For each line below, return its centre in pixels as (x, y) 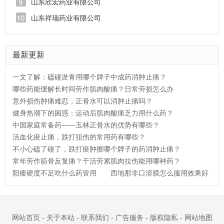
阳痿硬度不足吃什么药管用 (54, 173)
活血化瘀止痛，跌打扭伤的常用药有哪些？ (79, 137)
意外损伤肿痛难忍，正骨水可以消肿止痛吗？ (82, 101)
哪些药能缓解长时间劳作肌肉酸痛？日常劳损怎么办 (93, 89)
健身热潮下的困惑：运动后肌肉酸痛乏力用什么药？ (93, 113)
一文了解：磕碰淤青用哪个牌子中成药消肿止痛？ (89, 77)
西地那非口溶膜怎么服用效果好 (159, 173)
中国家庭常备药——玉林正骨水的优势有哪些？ (86, 125)
